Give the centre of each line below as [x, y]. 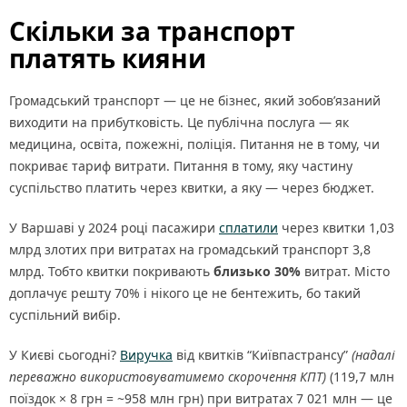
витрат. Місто [345, 271]
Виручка [146, 355]
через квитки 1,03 [336, 228]
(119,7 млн [360, 377]
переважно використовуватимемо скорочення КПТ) [168, 377]
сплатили [248, 228]
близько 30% [257, 271]
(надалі [373, 355]
